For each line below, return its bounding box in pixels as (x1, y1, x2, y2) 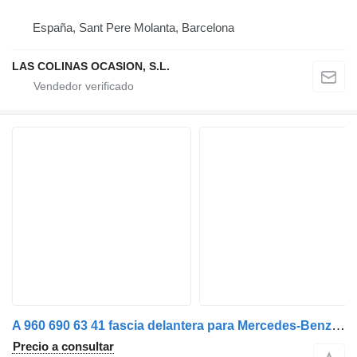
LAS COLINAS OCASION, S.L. (12, 59, 170, 73)
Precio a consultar (13, 339, 114, 353)
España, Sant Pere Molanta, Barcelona (33, 20, 234, 34)
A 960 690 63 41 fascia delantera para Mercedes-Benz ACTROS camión (331, 317, 345, 333)
